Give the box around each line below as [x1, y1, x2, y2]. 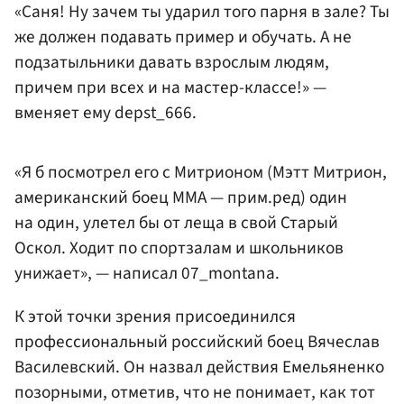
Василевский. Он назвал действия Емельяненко [14, 353, 384, 380]
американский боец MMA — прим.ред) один [14, 185, 347, 211]
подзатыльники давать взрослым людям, [14, 49, 329, 75]
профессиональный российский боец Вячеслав [14, 328, 380, 354]
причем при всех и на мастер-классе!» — [14, 74, 326, 100]
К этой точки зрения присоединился [14, 303, 296, 329]
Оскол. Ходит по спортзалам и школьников [14, 235, 344, 262]
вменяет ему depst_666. [14, 99, 197, 125]
